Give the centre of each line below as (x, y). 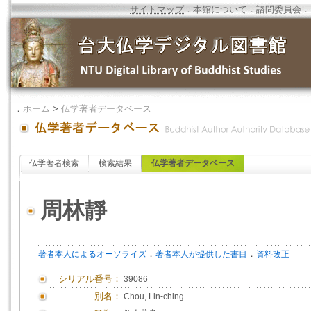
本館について (220, 9)
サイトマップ (157, 9)
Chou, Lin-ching (154, 296)
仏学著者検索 (54, 163)
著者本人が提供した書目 (201, 254)
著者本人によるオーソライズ (92, 254)
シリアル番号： (90, 279)
